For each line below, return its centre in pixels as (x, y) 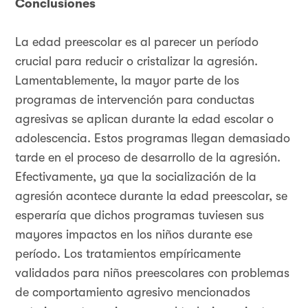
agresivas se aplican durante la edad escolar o (144, 119)
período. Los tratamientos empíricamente (128, 254)
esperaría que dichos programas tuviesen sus (140, 215)
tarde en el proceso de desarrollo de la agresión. (148, 157)
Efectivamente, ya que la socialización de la (136, 177)
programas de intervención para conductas (135, 100)
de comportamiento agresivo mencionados (133, 292)
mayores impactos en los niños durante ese (134, 234)
